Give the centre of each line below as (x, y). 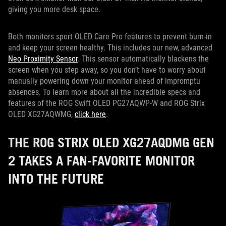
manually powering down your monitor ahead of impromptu (104, 81)
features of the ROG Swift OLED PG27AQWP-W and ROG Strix (106, 103)
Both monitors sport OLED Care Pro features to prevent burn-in (110, 37)
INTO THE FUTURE (56, 179)
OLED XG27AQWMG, (41, 115)
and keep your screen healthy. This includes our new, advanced (110, 48)
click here (90, 115)
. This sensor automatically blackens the (143, 59)
